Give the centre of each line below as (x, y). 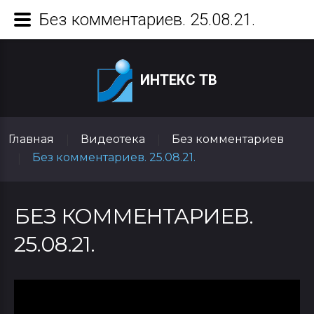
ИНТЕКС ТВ (178, 80)
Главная (31, 139)
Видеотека (112, 139)
